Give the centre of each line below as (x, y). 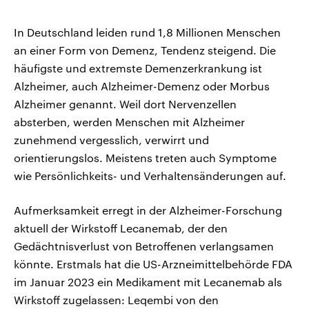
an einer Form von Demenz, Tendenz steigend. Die (145, 50)
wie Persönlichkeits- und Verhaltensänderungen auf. (150, 176)
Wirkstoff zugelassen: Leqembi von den (116, 300)
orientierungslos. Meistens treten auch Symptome (145, 158)
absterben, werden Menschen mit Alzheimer (129, 122)
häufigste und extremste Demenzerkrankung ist (138, 68)
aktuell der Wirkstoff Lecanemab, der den (121, 228)
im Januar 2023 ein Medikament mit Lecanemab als (148, 282)
